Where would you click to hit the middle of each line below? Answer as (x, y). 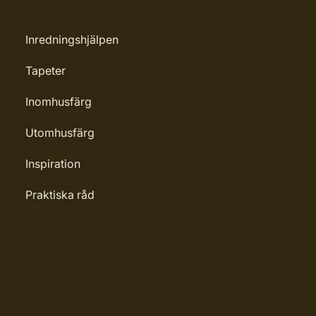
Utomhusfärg (60, 133)
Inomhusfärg (59, 102)
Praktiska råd (60, 195)
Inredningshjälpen (72, 39)
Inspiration (53, 164)
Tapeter (45, 71)
